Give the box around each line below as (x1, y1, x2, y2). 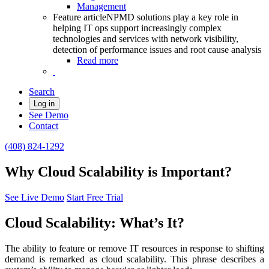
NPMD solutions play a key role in (106, 12, 238, 22)
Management (77, 1, 126, 11)
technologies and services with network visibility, (53, 34, 238, 44)
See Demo (29, 110, 68, 120)
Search (29, 86, 55, 97)
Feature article (53, 12, 106, 22)
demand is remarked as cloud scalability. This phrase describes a (5, 253, 264, 264)
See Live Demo (5, 192, 64, 202)
